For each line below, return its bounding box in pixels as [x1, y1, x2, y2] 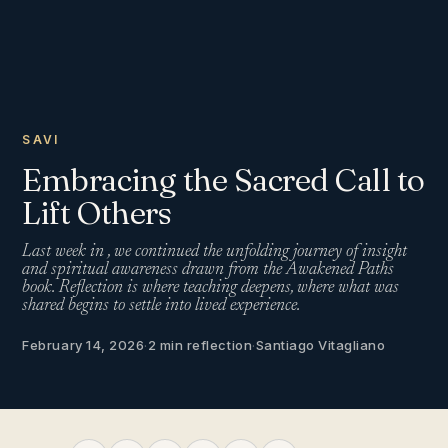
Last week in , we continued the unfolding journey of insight [22, 242, 408, 261]
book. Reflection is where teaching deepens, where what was [22, 278, 400, 297]
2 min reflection [147, 336, 253, 353]
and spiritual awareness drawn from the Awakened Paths [22, 260, 395, 279]
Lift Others [22, 192, 172, 232]
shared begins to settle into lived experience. [22, 296, 302, 315]
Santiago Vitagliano [255, 336, 386, 353]
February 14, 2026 [22, 336, 145, 353]
